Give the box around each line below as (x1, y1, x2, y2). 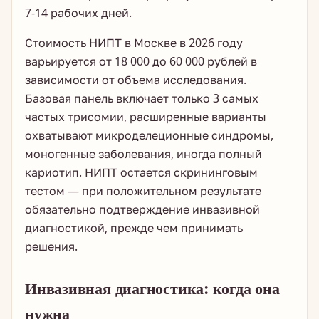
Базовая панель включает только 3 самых (25, 90, 258, 106)
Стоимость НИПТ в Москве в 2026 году (25, 35, 243, 51)
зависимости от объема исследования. (25, 72, 246, 88)
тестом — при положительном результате (25, 183, 261, 199)
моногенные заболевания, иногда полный (25, 146, 262, 162)
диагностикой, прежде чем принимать (25, 220, 243, 236)
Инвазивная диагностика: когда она (25, 276, 280, 300)
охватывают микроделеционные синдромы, (25, 127, 273, 143)
